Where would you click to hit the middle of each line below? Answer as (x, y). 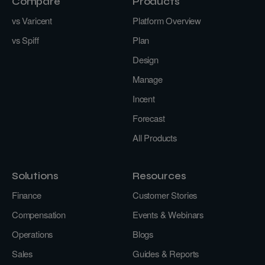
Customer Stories (165, 195)
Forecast (149, 118)
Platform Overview (167, 20)
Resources (159, 176)
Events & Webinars (168, 214)
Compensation (39, 214)
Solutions (35, 176)
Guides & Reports (166, 253)
